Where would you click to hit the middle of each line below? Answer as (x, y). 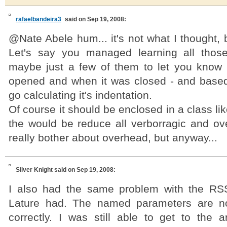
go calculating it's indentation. (80, 95)
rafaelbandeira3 (39, 19)
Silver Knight (35, 170)
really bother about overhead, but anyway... (113, 138)
